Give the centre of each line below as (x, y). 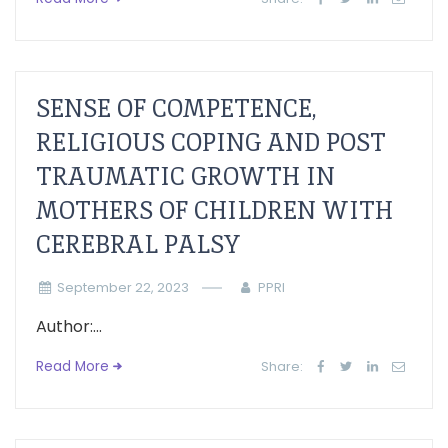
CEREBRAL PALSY (138, 244)
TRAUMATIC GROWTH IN (185, 176)
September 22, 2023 (122, 287)
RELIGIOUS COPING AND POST (211, 142)
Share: (282, 366)
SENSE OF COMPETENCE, (176, 108)
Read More (72, 366)
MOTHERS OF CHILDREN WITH (214, 210)
